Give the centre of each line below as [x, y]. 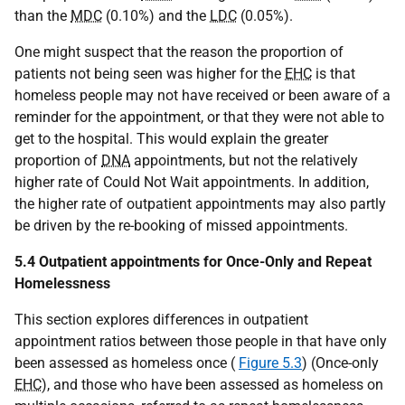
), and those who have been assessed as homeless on [212, 385]
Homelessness [62, 284]
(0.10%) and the [156, 16]
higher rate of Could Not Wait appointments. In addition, [192, 183]
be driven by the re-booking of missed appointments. [181, 226]
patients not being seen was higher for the [150, 74]
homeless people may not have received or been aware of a [202, 96]
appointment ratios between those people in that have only [201, 342]
